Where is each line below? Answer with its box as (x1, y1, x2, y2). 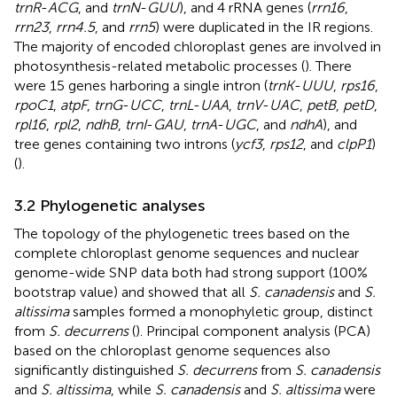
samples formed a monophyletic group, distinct (69, 302, 373, 320)
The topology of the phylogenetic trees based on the (14, 224, 350, 242)
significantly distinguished (14, 361, 177, 378)
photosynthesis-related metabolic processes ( (14, 57, 305, 74)
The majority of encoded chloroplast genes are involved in (14, 37, 381, 55)
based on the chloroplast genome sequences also (14, 341, 331, 359)
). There (305, 57, 352, 74)
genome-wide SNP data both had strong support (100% (14, 263, 368, 281)
